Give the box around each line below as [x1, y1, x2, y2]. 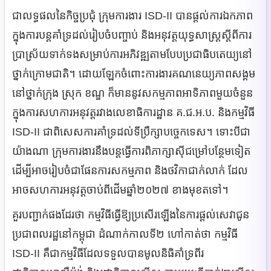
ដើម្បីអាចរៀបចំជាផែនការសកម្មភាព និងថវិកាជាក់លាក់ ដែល [12, 164, 248, 177]
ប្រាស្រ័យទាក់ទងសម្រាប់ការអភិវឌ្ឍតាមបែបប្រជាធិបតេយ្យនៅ [12, 48, 252, 60]
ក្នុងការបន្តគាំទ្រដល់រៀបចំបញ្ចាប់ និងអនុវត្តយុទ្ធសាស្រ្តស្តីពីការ [12, 28, 252, 41]
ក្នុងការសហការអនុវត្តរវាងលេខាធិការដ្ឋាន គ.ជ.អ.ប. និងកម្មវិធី [12, 106, 255, 119]
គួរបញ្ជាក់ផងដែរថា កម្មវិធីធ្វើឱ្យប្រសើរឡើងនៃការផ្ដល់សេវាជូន [12, 208, 249, 221]
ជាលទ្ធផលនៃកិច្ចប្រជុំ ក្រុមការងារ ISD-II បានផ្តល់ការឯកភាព [12, 9, 253, 22]
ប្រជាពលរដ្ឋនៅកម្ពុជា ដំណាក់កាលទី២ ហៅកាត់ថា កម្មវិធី [12, 227, 238, 240]
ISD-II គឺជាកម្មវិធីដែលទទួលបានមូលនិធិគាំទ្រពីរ [12, 247, 204, 260]
